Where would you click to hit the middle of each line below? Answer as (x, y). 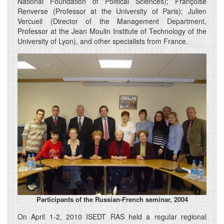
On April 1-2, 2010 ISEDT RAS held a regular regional (112, 217)
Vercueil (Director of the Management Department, (112, 21)
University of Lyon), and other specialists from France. (103, 41)
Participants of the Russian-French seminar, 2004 (112, 199)
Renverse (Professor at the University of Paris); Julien (112, 11)
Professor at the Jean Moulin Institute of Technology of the (112, 31)
